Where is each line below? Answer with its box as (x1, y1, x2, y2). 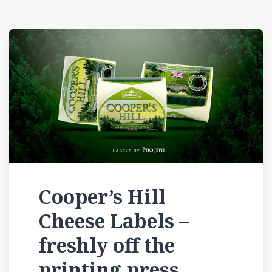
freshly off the (38, 231, 175, 258)
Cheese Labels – (38, 207, 189, 234)
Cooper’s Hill (38, 183, 166, 209)
